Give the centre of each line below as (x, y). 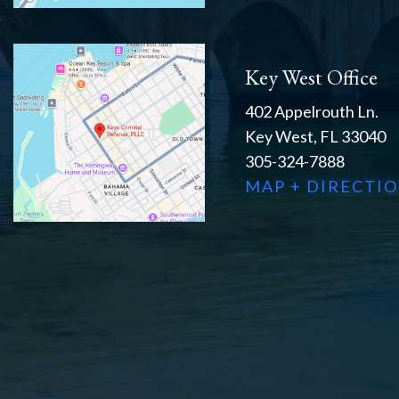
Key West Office (311, 77)
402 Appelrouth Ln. (312, 112)
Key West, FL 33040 (315, 137)
